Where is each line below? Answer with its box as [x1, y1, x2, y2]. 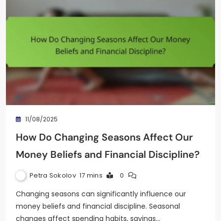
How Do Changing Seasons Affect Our [16, 130, 193, 144]
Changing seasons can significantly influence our [16, 188, 186, 199]
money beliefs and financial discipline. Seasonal [16, 201, 180, 211]
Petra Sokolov [30, 170, 76, 180]
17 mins [79, 170, 103, 180]
